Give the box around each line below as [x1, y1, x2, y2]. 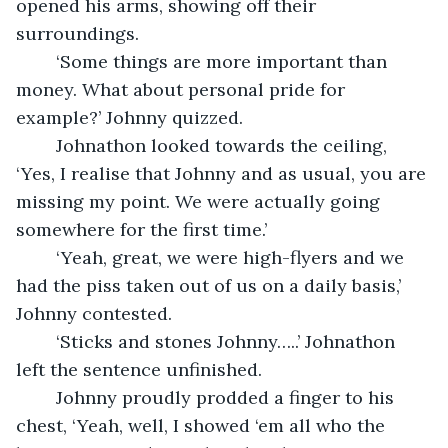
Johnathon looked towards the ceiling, [36, 133, 56, 157]
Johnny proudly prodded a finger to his [36, 385, 56, 409]
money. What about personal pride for [16, 77, 350, 101]
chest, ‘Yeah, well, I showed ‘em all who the [16, 413, 390, 437]
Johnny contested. [16, 301, 172, 325]
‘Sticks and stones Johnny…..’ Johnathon [36, 329, 56, 353]
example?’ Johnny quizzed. [16, 105, 243, 129]
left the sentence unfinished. [16, 357, 262, 381]
